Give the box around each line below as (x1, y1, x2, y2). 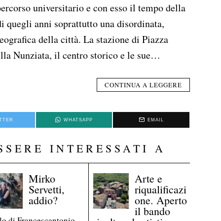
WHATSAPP (63, 117, 93, 123)
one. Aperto (135, 192, 187, 207)
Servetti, (28, 182, 65, 196)
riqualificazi (135, 182, 187, 196)
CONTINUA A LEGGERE (104, 80, 182, 90)
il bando (135, 203, 171, 218)
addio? (28, 192, 58, 207)
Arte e (135, 171, 163, 185)
